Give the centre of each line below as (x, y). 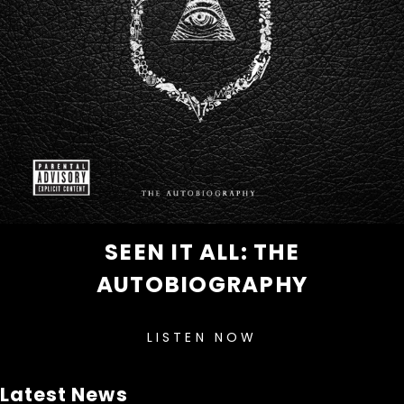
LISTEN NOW (202, 338)
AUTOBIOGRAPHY (202, 285)
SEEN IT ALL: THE (202, 252)
